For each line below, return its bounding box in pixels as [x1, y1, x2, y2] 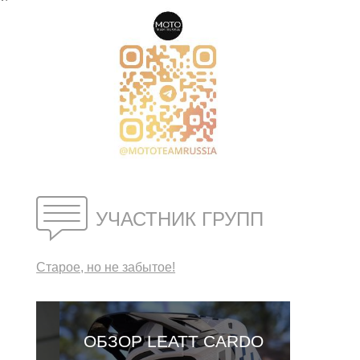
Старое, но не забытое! [36, 260, 176, 275]
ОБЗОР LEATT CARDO [60, 331, 241, 350]
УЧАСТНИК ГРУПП [96, 207, 264, 230]
